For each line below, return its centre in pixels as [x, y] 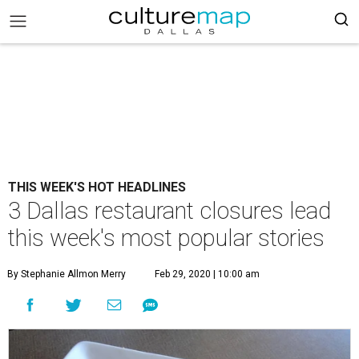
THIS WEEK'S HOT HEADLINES [97, 187]
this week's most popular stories [166, 238]
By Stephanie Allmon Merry [67, 274]
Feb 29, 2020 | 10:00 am [207, 274]
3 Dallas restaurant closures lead [169, 211]
